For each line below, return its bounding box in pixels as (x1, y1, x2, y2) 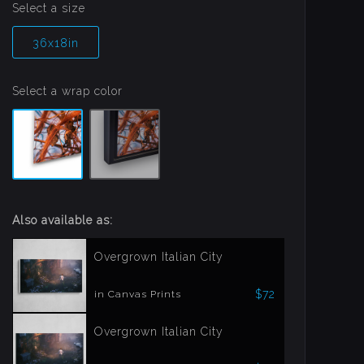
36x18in (32, 37, 79, 50)
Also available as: (12, 214, 114, 227)
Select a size (12, 2, 86, 15)
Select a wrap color (12, 84, 123, 97)
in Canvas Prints (94, 288, 182, 300)
